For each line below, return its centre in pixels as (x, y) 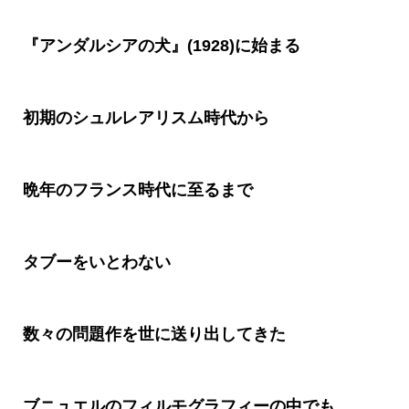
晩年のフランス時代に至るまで (137, 190)
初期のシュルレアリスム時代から (146, 118)
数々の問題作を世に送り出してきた (154, 335)
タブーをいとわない (96, 262)
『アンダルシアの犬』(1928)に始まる (161, 46)
